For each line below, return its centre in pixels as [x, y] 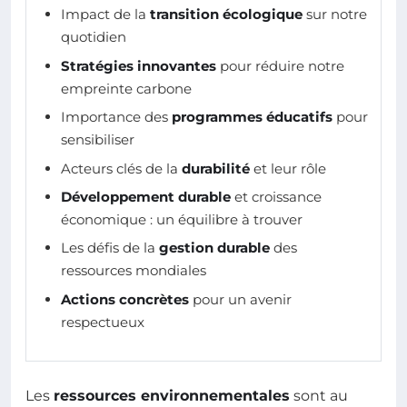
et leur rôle [288, 168]
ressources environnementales [172, 396]
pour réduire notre [280, 65]
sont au [319, 396]
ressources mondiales [134, 271]
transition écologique [226, 15]
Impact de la [105, 15]
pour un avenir [240, 299]
